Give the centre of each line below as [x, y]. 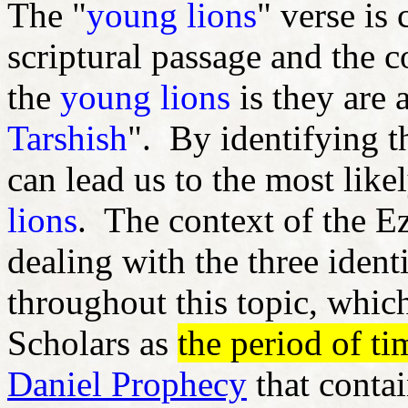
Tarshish [67, 138]
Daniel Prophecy [127, 383]
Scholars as [92, 342]
